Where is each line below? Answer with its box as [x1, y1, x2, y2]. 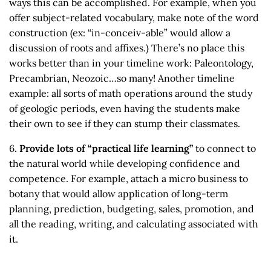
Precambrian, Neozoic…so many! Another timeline [9, 72, 235, 85]
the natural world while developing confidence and [9, 157, 240, 170]
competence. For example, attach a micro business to [9, 172, 248, 185]
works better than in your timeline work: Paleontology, [9, 57, 253, 70]
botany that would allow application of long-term [9, 188, 228, 200]
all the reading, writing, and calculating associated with [9, 218, 258, 230]
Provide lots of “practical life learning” [17, 142, 195, 155]
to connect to [195, 142, 256, 155]
